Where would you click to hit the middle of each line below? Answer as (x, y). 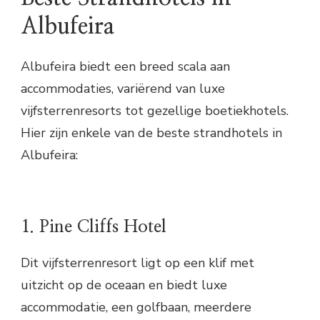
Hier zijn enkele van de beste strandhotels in (151, 132)
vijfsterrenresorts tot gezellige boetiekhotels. (155, 110)
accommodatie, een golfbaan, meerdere (136, 307)
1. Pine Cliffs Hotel (94, 227)
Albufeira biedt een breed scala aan (125, 66)
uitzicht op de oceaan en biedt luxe (124, 285)
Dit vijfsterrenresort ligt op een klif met (137, 262)
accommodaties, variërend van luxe (123, 88)
